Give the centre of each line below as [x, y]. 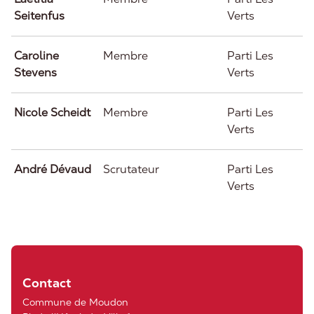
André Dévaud [53, 169]
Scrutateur [131, 169]
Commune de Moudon [75, 302]
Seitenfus [39, 16]
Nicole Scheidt [52, 112]
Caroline [36, 56]
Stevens [35, 73]
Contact [47, 283]
